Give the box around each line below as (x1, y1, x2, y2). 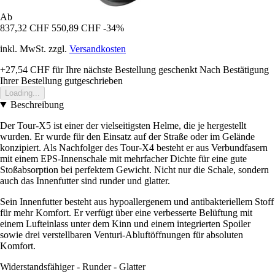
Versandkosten (69, 43, 126, 54)
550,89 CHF (52, 22, 101, 33)
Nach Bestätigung (199, 64, 269, 75)
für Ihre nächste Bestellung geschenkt (50, 64, 197, 75)
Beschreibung (10, 99, 64, 110)
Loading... (5, 88, 40, 98)
